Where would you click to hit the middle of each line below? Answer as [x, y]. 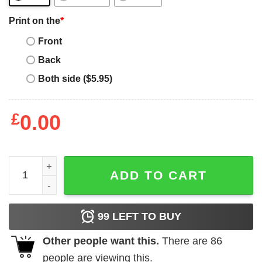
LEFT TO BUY [145, 216]
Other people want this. [101, 241]
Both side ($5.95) [75, 79]
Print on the [35, 20]
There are [185, 241]
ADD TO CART [158, 175]
